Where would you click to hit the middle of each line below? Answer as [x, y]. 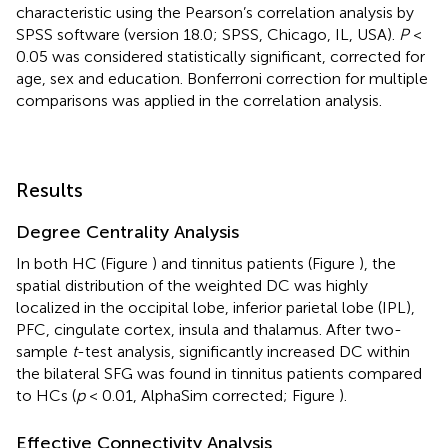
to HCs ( [46, 396]
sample [44, 352]
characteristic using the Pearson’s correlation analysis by [215, 13]
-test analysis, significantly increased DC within [243, 352]
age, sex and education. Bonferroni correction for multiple [222, 79]
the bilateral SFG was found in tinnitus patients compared [219, 374]
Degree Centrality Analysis [127, 232]
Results [49, 190]
